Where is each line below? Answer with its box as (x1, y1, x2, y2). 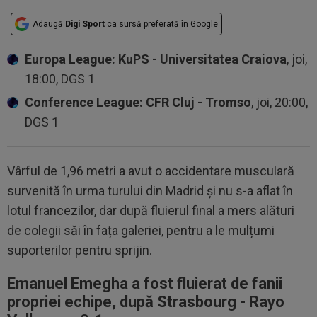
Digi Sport (65, 18, 105, 29)
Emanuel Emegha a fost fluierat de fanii (7, 274, 282, 292)
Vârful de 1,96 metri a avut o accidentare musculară (7, 163, 294, 178)
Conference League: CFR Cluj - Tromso (25, 94, 251, 110)
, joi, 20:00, (251, 94, 308, 110)
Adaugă (33, 18, 65, 29)
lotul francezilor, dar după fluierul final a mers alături (7, 202, 294, 218)
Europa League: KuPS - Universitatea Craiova (25, 51, 287, 67)
